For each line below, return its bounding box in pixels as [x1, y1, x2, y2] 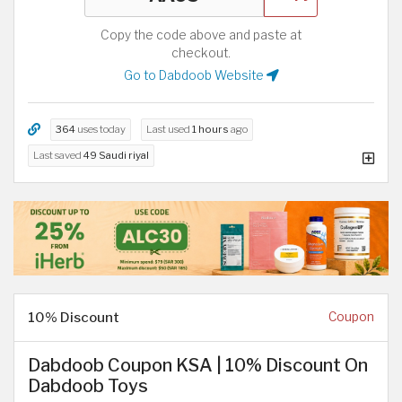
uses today [75, 122, 126, 135]
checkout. [171, 45, 231, 60]
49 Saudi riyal [83, 148, 149, 162]
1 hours [192, 122, 229, 135]
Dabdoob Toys [28, 375, 148, 398]
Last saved [33, 148, 83, 162]
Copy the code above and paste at [100, 27, 301, 42]
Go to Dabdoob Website [123, 67, 267, 83]
